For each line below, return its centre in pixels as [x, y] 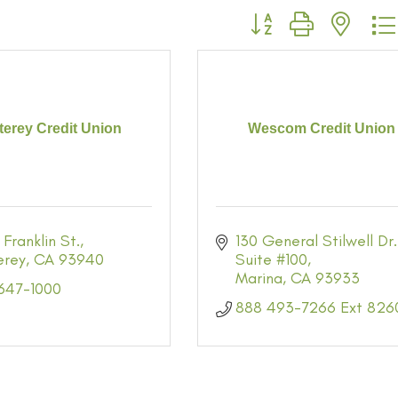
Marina [259, 278]
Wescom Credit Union [321, 128]
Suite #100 [272, 259]
